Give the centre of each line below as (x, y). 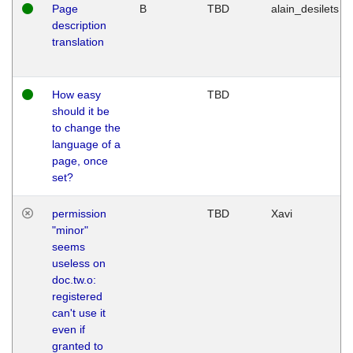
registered (77, 296)
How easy (76, 94)
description (79, 25)
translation (78, 41)
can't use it (79, 312)
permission (79, 213)
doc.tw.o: (74, 279)
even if (69, 329)
